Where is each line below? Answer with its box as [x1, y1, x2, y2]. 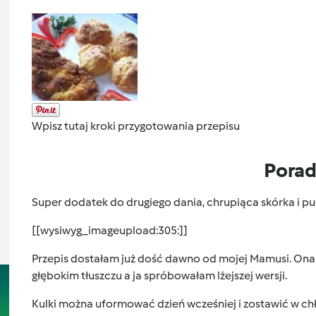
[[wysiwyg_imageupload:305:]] [31, 224, 188, 238]
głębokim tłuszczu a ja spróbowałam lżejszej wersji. [31, 269, 287, 283]
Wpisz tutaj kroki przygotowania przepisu [31, 119, 240, 133]
